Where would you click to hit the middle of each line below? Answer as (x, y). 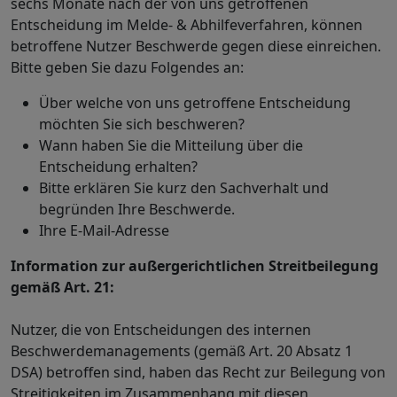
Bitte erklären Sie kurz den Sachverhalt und (184, 188)
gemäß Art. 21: (62, 287)
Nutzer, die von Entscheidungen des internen (161, 330)
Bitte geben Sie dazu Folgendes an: (127, 67)
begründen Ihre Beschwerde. (137, 209)
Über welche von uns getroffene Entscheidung (195, 103)
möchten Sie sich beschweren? (142, 124)
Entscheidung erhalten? (118, 167)
